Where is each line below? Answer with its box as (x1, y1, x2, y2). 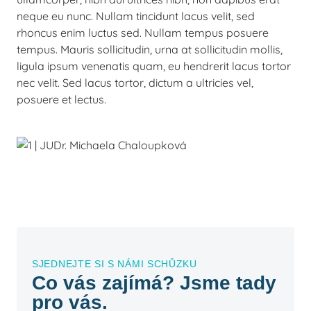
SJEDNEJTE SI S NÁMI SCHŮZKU (32, 258, 197, 269)
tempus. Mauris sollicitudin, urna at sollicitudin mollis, (17, 42, 283, 56)
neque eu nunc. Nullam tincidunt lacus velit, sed (17, 9, 255, 23)
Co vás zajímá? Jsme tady (32, 272, 276, 294)
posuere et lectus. (17, 92, 106, 106)
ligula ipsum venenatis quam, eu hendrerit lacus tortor (17, 59, 291, 73)
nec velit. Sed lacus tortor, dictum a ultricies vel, (17, 76, 253, 90)
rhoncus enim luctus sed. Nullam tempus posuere (17, 26, 269, 40)
